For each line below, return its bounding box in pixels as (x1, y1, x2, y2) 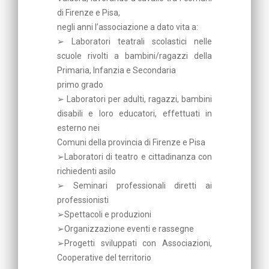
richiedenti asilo (57, 166, 116, 176)
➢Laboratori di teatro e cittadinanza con (57, 151, 212, 162)
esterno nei (57, 122, 100, 133)
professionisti (57, 195, 109, 205)
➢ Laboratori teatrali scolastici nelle (57, 36, 212, 46)
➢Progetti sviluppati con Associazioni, (57, 238, 212, 248)
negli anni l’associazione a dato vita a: (57, 22, 198, 32)
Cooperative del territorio (57, 252, 151, 262)
